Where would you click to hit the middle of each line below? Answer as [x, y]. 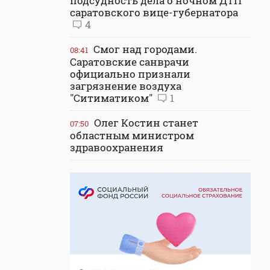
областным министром [132, 135]
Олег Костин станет [145, 123]
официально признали [130, 74]
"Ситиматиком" [112, 98]
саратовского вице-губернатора [154, 12]
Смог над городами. [144, 49]
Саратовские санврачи [130, 62]
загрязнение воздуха [126, 86]
